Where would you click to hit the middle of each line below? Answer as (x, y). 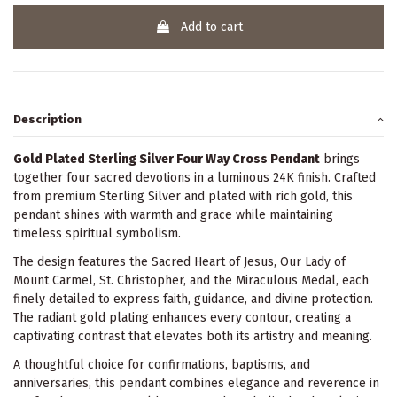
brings (340, 159)
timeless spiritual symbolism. (97, 233)
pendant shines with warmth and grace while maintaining (173, 214)
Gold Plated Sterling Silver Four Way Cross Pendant (167, 159)
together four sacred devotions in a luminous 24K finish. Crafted (195, 177)
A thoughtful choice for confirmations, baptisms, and (162, 365)
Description (47, 120)
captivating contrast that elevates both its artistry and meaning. (193, 336)
